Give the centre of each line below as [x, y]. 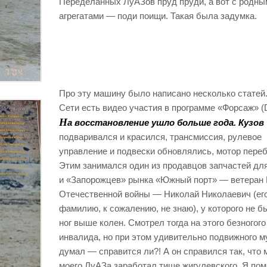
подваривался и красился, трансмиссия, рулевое [160, 137]
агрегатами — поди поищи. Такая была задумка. [158, 16]
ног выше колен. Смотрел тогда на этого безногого [162, 223]
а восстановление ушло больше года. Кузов [166, 122]
